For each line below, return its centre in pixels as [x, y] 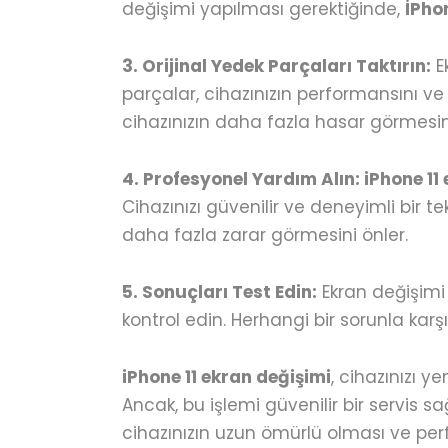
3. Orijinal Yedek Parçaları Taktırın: [276, 66]
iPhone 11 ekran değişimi [226, 377]
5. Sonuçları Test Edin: [219, 292]
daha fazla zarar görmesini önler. [265, 235]
